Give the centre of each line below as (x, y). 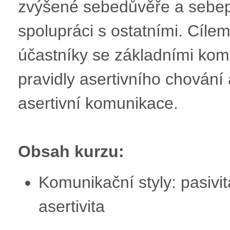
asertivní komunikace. (98, 103)
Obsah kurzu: (71, 151)
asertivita (71, 206)
